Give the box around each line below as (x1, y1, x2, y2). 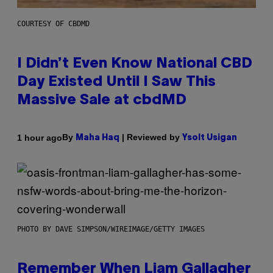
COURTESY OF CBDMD (17, 19, 90, 29)
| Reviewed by (119, 132, 182, 143)
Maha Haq (76, 134, 119, 143)
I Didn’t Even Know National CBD (17, 57, 252, 71)
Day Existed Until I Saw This (17, 76, 216, 90)
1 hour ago (17, 132, 62, 143)
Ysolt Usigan (182, 134, 237, 143)
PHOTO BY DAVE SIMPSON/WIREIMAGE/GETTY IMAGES (17, 225, 205, 234)
